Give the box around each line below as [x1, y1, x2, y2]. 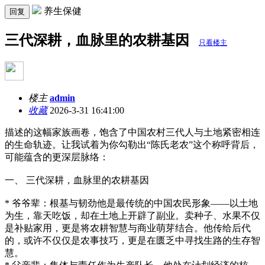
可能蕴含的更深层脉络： [5, 151, 109, 162]
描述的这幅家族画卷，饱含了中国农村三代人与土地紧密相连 [5, 127, 260, 137]
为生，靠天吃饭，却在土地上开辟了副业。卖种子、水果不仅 [5, 210, 260, 221]
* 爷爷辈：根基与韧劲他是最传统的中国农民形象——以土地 [5, 198, 258, 208]
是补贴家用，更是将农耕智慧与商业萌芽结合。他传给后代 [5, 222, 251, 233]
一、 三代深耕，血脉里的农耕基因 [5, 174, 149, 185]
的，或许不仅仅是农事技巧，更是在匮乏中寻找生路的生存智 [5, 235, 260, 245]
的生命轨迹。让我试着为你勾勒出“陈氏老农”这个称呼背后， [5, 139, 259, 150]
